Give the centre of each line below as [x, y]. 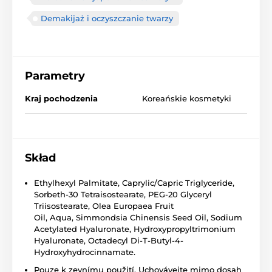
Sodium [226, 218]
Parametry [55, 76]
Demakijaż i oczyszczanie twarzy [107, 19]
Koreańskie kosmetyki [187, 99]
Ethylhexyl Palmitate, [78, 183]
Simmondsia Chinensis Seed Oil [141, 218]
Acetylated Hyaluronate [82, 229]
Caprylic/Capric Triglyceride [177, 183]
